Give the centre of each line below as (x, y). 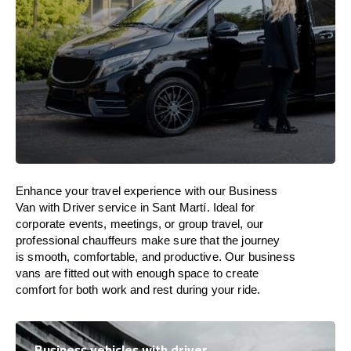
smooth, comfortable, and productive (123, 257)
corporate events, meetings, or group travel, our (140, 224)
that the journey (240, 240)
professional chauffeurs (78, 240)
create (242, 273)
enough (155, 273)
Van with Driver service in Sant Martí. (114, 207)
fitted (77, 273)
